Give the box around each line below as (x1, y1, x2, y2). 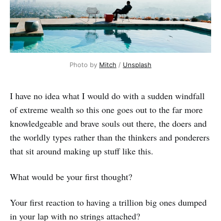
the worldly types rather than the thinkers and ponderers (10, 131, 210, 144)
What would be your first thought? (10, 171, 132, 183)
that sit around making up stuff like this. (10, 145, 153, 157)
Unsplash (123, 61, 151, 69)
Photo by (70, 61, 99, 69)
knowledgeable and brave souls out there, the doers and (10, 117, 207, 130)
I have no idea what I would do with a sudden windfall (10, 90, 205, 102)
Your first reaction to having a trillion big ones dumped (10, 196, 207, 209)
